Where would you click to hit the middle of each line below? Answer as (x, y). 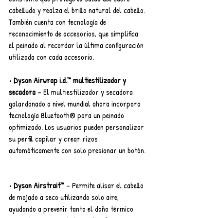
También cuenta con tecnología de (58, 22)
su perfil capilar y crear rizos (54, 138)
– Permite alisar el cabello (105, 185)
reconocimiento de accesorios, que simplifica (74, 33)
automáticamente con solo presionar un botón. (77, 150)
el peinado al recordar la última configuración (77, 45)
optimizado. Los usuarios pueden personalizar (77, 127)
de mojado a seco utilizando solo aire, (65, 197)
